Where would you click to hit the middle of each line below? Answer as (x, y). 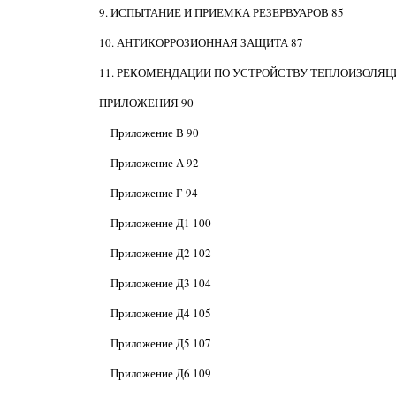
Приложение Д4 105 (160, 313)
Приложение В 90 (154, 133)
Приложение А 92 (154, 163)
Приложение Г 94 (154, 193)
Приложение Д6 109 (160, 373)
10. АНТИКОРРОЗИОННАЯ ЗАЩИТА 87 (201, 42)
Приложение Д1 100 (160, 223)
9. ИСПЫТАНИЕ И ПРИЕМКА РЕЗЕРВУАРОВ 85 (221, 12)
